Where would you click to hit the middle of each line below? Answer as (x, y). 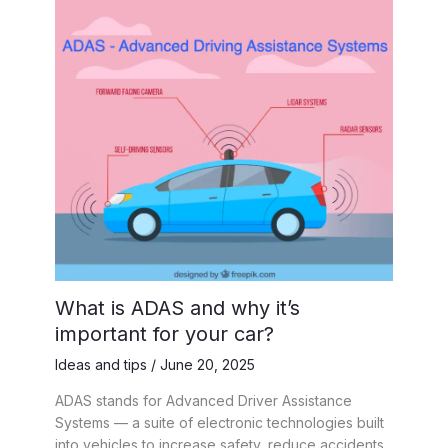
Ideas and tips (101, 365)
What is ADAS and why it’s (177, 308)
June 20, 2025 (207, 365)
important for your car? (164, 334)
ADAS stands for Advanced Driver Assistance (203, 401)
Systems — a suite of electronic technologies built (219, 423)
